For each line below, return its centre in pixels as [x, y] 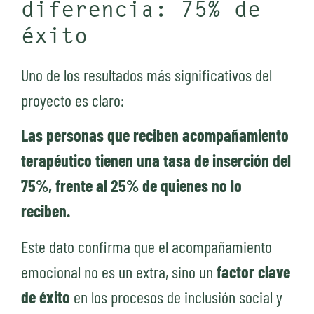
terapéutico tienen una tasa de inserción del [156, 161]
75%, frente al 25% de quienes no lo [131, 186]
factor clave [253, 271]
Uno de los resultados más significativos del [146, 74]
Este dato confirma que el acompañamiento [146, 246]
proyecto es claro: [73, 100]
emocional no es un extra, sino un [119, 271]
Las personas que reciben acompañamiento [155, 135]
